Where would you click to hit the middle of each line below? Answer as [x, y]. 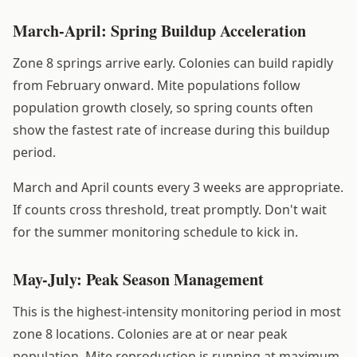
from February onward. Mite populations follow [157, 85]
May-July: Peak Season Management [138, 279]
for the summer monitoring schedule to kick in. [155, 231]
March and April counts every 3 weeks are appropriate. [178, 187]
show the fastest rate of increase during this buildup [171, 129]
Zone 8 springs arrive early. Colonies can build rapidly [173, 63]
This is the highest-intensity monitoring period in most [177, 311]
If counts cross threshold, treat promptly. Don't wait [170, 209]
